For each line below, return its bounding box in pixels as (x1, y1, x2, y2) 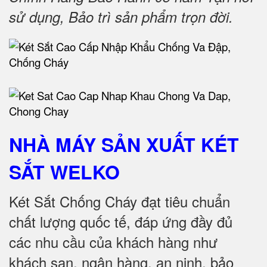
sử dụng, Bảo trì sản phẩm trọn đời (9, 7, 229, 27)
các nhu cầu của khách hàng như (9, 231, 218, 252)
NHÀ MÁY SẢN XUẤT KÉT (9, 131, 239, 158)
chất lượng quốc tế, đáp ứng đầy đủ (9, 211, 232, 232)
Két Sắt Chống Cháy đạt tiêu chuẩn (9, 191, 230, 212)
